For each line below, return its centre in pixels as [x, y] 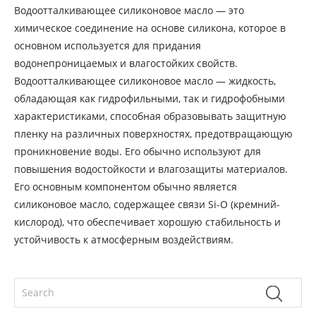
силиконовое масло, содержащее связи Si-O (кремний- [147, 204]
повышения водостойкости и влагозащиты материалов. [151, 169]
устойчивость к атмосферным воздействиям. [124, 239]
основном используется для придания [108, 45]
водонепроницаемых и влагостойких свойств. [126, 63]
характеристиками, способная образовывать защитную [150, 116]
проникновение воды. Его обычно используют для [138, 151]
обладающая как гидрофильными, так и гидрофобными [150, 98]
